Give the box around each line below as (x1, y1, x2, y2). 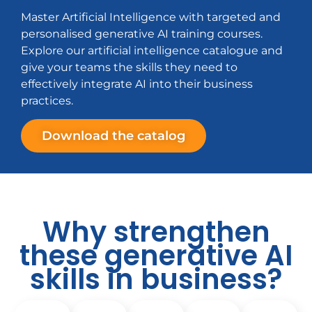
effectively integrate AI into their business (21, 77, 253, 91)
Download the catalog (42, 128, 185, 144)
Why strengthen (42, 212, 270, 252)
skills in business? (30, 260, 282, 299)
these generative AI (19, 236, 292, 276)
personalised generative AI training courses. (21, 27, 263, 40)
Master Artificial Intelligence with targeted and (21, 10, 281, 24)
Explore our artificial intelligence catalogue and (21, 44, 283, 57)
